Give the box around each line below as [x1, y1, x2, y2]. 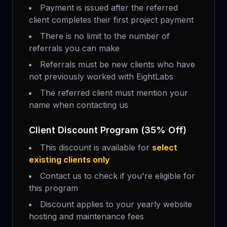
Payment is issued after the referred [40, 3, 178, 13]
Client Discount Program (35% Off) [29, 125, 186, 135]
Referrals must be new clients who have [40, 59, 195, 69]
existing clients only [29, 155, 110, 165]
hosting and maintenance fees [29, 211, 144, 221]
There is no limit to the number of [40, 31, 170, 41]
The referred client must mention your [40, 88, 188, 98]
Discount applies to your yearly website [40, 199, 192, 209]
